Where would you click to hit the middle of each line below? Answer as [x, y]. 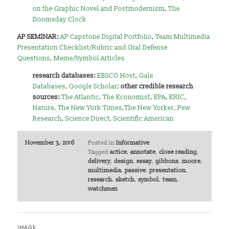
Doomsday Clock [60, 19]
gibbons [167, 161]
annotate [143, 152]
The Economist [127, 97]
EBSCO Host [117, 75]
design [123, 161]
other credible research [157, 86]
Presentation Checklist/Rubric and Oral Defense [93, 47]
